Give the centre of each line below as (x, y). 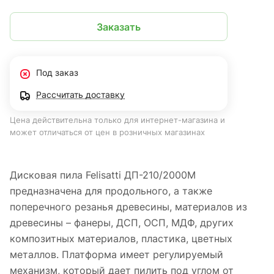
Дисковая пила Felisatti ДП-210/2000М (103, 175)
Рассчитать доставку (80, 95)
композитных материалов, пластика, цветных (121, 238)
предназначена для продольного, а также (111, 191)
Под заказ (57, 73)
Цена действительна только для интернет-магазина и (117, 120)
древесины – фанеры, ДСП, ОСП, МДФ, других (122, 222)
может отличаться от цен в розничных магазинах (107, 132)
